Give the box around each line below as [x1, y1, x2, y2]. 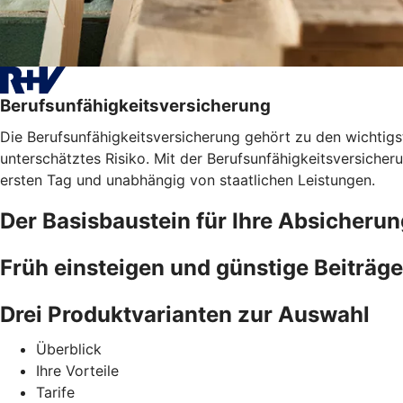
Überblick [36, 339, 102, 358]
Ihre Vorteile [36, 361, 119, 380]
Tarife [36, 382, 75, 401]
